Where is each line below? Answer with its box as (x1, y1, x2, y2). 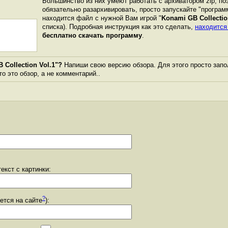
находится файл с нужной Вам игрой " (42, 14, 161, 22)
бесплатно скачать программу (42, 32, 142, 39)
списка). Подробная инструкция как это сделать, (42, 23, 195, 31)
